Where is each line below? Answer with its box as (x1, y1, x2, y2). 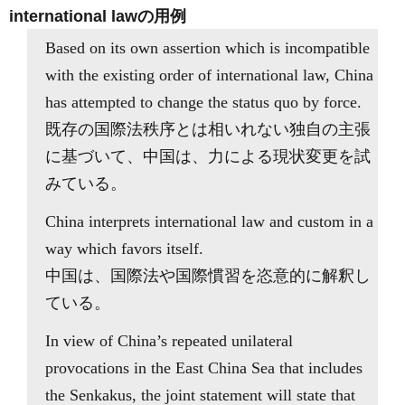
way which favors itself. (45, 240, 203, 258)
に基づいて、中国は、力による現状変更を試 (45, 147, 371, 165)
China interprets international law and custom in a (45, 212, 373, 231)
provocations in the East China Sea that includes (45, 359, 363, 377)
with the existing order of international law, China (45, 66, 373, 84)
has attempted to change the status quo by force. (45, 93, 362, 111)
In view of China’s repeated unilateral (45, 332, 293, 350)
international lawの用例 (9, 7, 186, 25)
